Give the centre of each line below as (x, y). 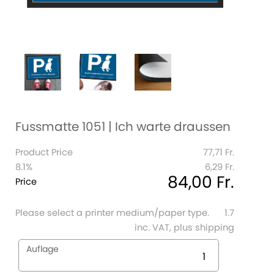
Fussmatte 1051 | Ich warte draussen (123, 127)
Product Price (44, 152)
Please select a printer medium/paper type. (112, 213)
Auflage (43, 249)
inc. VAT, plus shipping (184, 228)
